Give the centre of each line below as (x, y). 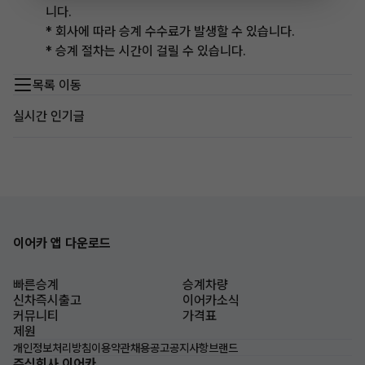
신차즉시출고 (47, 300)
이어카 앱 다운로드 (62, 243)
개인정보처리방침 (52, 348)
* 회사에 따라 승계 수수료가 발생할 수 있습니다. (170, 31)
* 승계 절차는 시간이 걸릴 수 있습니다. (146, 51)
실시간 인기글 (49, 116)
